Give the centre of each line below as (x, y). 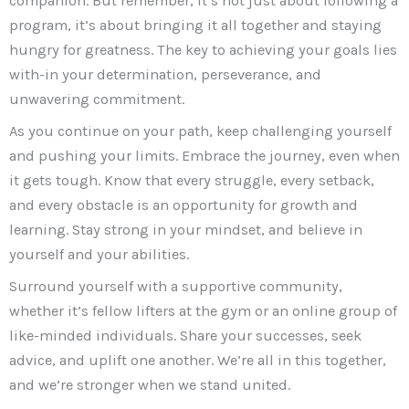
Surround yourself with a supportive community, (176, 287)
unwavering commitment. (97, 99)
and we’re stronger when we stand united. (150, 385)
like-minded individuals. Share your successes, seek (185, 336)
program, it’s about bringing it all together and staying (195, 25)
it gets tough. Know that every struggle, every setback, (192, 181)
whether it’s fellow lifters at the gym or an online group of (203, 311)
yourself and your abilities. (99, 255)
